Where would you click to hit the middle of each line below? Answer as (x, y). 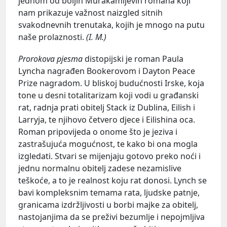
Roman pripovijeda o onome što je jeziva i (98, 132)
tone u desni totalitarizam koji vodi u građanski (108, 96)
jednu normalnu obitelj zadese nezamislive (100, 168)
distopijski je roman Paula (134, 59)
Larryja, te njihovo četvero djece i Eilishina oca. (107, 120)
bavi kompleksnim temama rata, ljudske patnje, (109, 193)
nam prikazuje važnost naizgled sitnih (90, 13)
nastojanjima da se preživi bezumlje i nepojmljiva (111, 217)
